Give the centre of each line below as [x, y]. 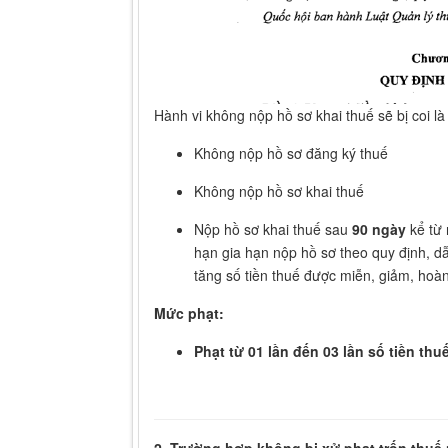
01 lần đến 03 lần [306, 351]
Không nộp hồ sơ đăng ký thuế [291, 153]
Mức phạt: [189, 313]
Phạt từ [221, 351]
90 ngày [379, 229]
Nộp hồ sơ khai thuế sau [273, 229]
